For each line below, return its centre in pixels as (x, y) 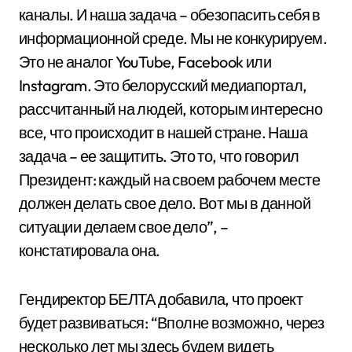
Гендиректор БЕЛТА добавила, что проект (161, 299)
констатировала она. (90, 251)
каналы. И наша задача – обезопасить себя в (170, 15)
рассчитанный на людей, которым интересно (170, 109)
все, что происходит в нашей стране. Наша (163, 133)
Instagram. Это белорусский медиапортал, (163, 86)
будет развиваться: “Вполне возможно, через (172, 323)
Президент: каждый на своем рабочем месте (169, 180)
